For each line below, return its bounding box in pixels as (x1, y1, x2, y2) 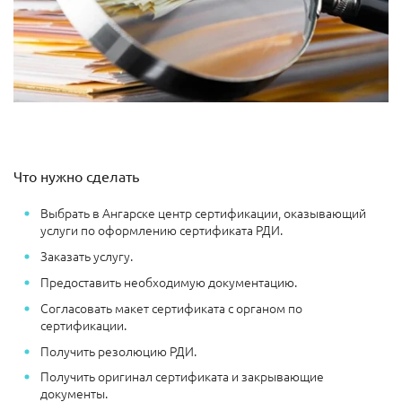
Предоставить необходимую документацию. (40, 272, 297, 291)
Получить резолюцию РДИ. (40, 341, 197, 360)
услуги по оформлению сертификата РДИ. (40, 221, 283, 240)
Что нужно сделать (13, 167, 139, 186)
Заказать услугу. (40, 247, 133, 266)
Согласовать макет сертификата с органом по (40, 298, 302, 317)
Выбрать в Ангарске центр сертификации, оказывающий (40, 204, 366, 223)
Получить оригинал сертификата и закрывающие (40, 367, 324, 386)
